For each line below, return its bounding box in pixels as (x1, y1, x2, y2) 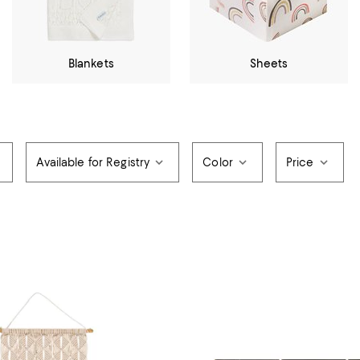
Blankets (67, 57, 114, 70)
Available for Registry (36, 156, 150, 169)
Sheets (249, 57, 288, 70)
